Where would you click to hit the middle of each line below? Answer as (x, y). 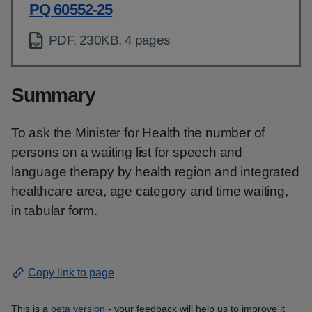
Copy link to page (71, 273)
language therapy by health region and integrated (155, 172)
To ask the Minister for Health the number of (138, 133)
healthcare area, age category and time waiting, (150, 191)
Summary (53, 95)
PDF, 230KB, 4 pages (110, 40)
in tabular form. (54, 211)
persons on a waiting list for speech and (127, 152)
